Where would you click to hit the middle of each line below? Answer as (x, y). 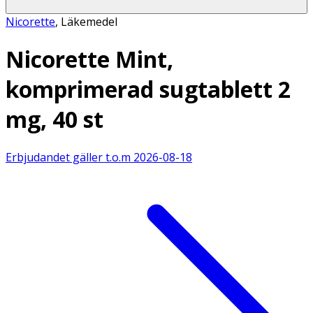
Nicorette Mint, (89, 59)
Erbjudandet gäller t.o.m (68, 157)
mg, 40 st (54, 119)
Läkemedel (89, 21)
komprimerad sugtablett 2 (148, 89)
